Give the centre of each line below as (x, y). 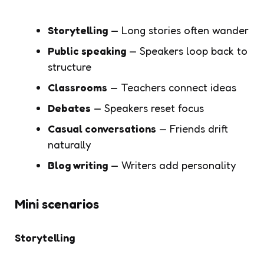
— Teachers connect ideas (172, 87)
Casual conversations (102, 128)
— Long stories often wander (178, 30)
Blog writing (78, 165)
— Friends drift (192, 128)
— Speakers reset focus (147, 108)
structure (70, 66)
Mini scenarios (57, 204)
